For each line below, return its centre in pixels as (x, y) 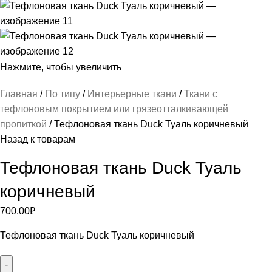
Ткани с (201, 94)
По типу (64, 94)
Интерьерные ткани (133, 94)
